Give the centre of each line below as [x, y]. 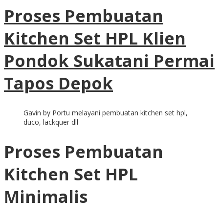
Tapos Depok [58, 83]
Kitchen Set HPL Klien [95, 38]
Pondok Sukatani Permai [109, 60]
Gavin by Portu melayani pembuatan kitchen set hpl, [106, 112]
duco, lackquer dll [51, 122]
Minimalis [46, 196]
